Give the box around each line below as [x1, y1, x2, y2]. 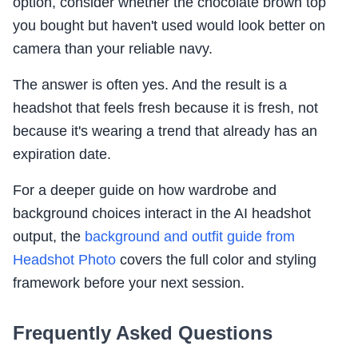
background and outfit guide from [85, 229, 295, 245]
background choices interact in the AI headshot [13, 205, 311, 222]
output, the [13, 229, 85, 245]
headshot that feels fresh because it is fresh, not [13, 100, 318, 117]
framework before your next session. [13, 275, 245, 292]
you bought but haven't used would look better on [13, 18, 325, 34]
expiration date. [13, 146, 111, 163]
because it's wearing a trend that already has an [13, 123, 317, 140]
